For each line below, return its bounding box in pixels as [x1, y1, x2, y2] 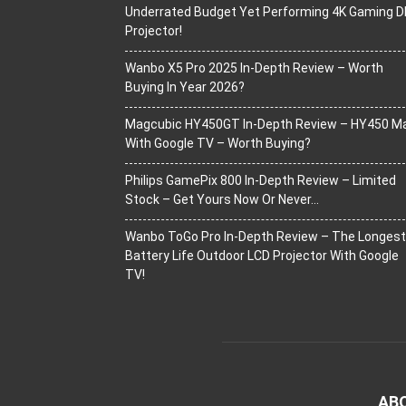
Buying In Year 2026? [125, 80, 245, 94]
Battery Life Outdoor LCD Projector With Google [125, 248, 399, 263]
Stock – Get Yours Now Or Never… [125, 192, 319, 207]
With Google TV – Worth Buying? [125, 136, 311, 150]
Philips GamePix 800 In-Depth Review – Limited [125, 173, 396, 188]
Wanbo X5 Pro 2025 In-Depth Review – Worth [125, 61, 383, 75]
